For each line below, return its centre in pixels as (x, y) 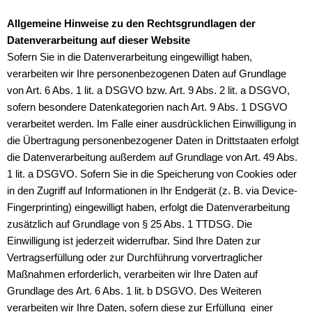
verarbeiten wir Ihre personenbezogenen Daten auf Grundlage (147, 74)
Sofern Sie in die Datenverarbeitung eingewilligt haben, (130, 57)
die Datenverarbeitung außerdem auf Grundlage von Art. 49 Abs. (152, 157)
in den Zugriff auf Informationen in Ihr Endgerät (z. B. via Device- (152, 191)
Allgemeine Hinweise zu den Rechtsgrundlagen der (131, 24)
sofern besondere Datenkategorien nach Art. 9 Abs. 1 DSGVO (147, 107)
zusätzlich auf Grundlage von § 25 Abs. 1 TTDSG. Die (130, 224)
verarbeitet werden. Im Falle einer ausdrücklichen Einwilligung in (151, 124)
